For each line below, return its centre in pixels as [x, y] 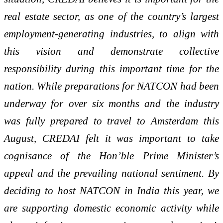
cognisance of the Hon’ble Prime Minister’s [111, 156]
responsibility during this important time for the [111, 69]
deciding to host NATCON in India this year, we [111, 191]
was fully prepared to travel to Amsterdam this [111, 121]
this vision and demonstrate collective [111, 51]
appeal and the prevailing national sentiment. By [111, 173]
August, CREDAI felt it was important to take [111, 138]
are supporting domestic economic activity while [111, 208]
